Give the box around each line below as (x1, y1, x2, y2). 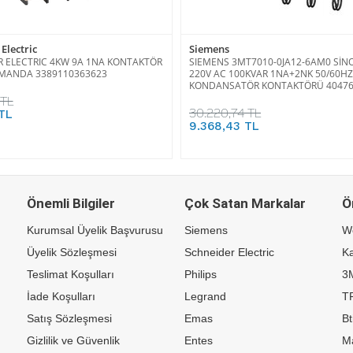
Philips (184, 267, 217, 281)
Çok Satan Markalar (184, 195, 306, 211)
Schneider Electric (184, 245, 274, 258)
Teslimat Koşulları (27, 267, 114, 281)
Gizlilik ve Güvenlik (27, 333, 120, 347)
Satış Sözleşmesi (27, 311, 112, 325)
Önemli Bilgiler (27, 195, 115, 211)
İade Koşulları (27, 289, 95, 303)
